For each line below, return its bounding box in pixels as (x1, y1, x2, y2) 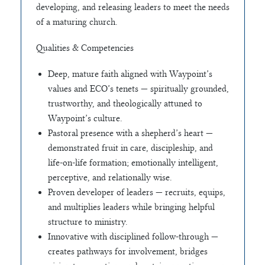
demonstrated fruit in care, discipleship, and (47, 143, 213, 154)
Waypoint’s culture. (47, 113, 122, 124)
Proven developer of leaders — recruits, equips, (47, 187, 225, 198)
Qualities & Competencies (35, 43, 134, 54)
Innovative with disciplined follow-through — (47, 231, 218, 243)
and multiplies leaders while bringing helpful (47, 202, 215, 213)
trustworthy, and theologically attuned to (47, 98, 202, 109)
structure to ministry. (47, 216, 128, 228)
